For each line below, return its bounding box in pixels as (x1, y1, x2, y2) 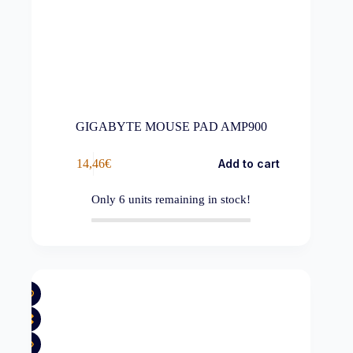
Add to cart (217, 157, 280, 171)
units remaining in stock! (125, 193, 251, 206)
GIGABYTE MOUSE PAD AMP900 (75, 120, 267, 134)
